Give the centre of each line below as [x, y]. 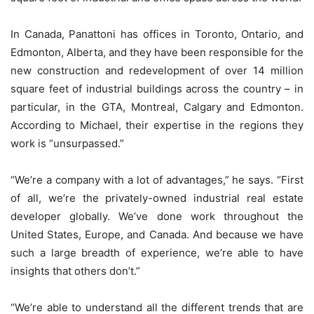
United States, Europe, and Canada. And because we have [157, 235]
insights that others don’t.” [75, 271]
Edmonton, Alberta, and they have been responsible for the [157, 53]
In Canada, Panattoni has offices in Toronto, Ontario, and [157, 34]
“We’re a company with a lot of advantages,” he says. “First [157, 180]
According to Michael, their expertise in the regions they [157, 125]
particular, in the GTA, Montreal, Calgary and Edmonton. [157, 107]
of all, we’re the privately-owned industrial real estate [157, 198]
